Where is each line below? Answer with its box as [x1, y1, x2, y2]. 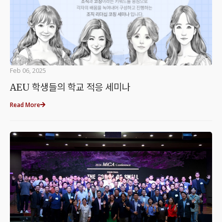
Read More [10, 101, 40, 109]
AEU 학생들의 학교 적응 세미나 [10, 82, 130, 93]
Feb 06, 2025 [10, 66, 46, 75]
